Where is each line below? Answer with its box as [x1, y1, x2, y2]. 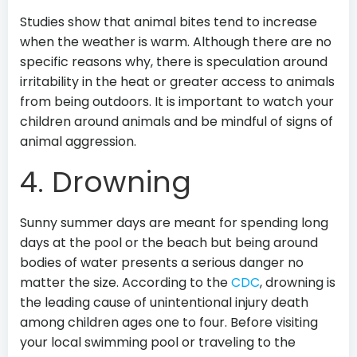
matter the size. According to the [20, 273, 231, 292]
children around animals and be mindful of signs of [20, 112, 333, 131]
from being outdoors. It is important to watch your [20, 92, 334, 111]
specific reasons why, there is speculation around [20, 53, 328, 71]
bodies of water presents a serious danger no [20, 253, 304, 272]
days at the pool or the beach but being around [20, 233, 318, 252]
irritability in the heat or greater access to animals [20, 73, 335, 91]
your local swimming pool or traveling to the [20, 333, 296, 351]
